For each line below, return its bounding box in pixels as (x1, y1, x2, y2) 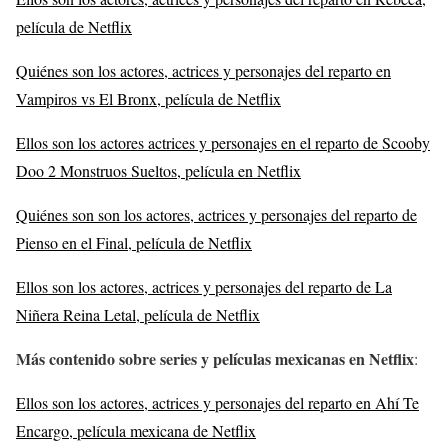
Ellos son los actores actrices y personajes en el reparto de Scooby (16, 131, 430, 153)
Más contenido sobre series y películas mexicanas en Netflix (16, 346, 414, 370)
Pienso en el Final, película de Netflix (16, 231, 252, 253)
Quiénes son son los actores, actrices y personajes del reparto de (16, 203, 417, 225)
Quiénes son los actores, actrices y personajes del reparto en (16, 59, 391, 81)
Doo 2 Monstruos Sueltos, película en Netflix (16, 159, 301, 181)
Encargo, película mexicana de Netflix (16, 419, 256, 441)
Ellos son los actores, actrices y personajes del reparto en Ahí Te (16, 391, 419, 413)
